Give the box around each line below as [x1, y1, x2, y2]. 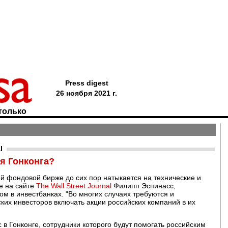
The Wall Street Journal [36, 182, 111, 190]
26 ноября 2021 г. [56, 89, 117, 97]
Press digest [65, 79, 108, 87]
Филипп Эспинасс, [111, 182, 176, 190]
